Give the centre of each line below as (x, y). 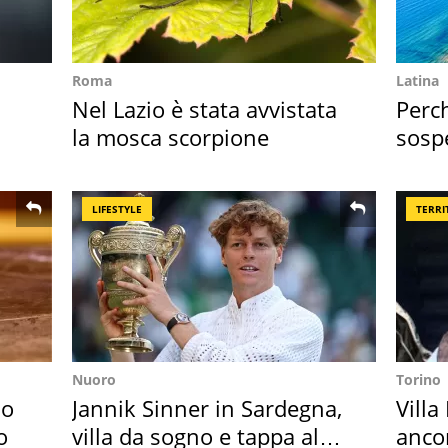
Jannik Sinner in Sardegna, (207, 408)
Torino (418, 379)
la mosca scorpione (170, 137)
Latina (417, 80)
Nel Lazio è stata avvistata (204, 109)
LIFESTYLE (117, 209)
